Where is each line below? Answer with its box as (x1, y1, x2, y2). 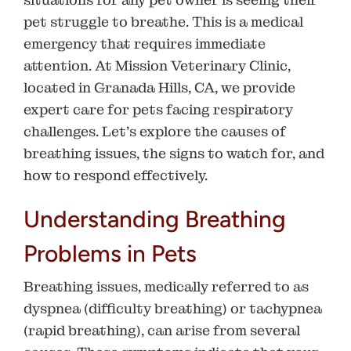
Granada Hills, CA (94, 78, 215, 96)
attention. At (24, 56, 115, 74)
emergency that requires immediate (24, 34, 266, 52)
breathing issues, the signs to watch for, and (24, 143, 324, 162)
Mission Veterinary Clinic (115, 56, 288, 74)
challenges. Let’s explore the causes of (24, 121, 286, 140)
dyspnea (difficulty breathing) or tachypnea (24, 299, 322, 317)
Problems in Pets (24, 239, 197, 267)
